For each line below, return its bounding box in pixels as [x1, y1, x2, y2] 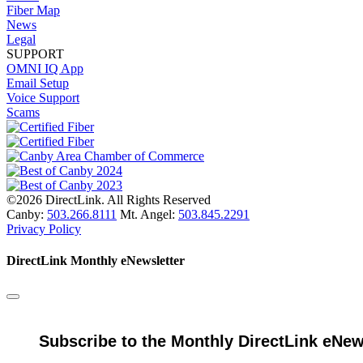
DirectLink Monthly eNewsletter [6, 253, 185, 267]
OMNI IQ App [6, 61, 83, 75]
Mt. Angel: [117, 207, 178, 221]
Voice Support [6, 90, 79, 105]
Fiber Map [6, 2, 60, 17]
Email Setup [6, 75, 69, 90]
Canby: [6, 207, 47, 221]
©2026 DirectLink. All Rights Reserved [6, 192, 211, 207]
